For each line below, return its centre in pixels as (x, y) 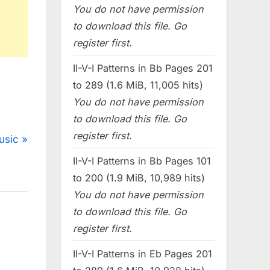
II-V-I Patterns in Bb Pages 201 (143, 68)
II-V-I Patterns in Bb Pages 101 (142, 161)
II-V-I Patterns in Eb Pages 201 (143, 253)
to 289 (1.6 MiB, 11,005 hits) (138, 85)
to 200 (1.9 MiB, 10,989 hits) (139, 177)
